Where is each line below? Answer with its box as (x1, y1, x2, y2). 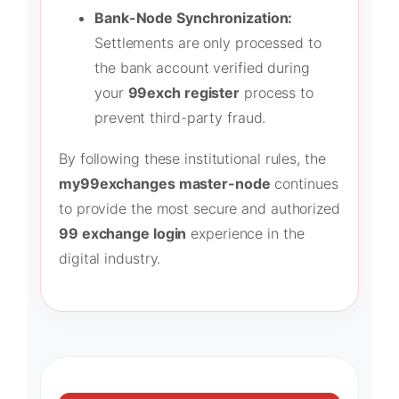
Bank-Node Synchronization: (94, 8, 293, 27)
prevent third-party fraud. (94, 108, 266, 126)
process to (240, 83, 313, 102)
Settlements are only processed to (94, 33, 322, 52)
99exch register (127, 83, 240, 102)
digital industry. (59, 249, 161, 268)
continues (270, 175, 338, 193)
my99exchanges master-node (59, 175, 271, 193)
